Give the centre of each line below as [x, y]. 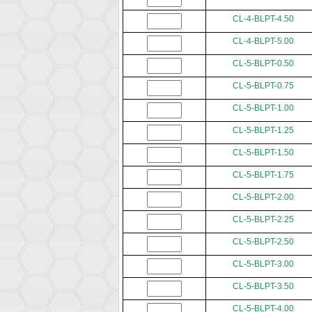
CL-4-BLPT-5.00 [263, 41]
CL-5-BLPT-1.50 [263, 153]
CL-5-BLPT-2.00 [263, 197]
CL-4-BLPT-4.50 [263, 19]
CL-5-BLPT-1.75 [263, 175]
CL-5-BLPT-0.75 [263, 86]
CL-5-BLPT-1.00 [263, 108]
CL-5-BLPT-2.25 [263, 220]
